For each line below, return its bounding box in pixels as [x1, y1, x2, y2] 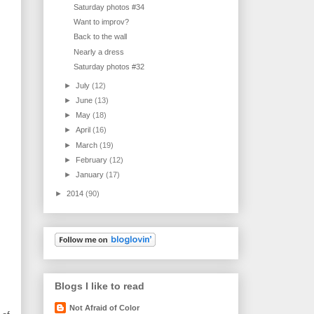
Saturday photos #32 [74, 62, 145, 71]
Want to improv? [74, 18, 130, 27]
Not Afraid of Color [69, 303, 139, 313]
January [76, 170, 107, 179]
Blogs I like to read [55, 280, 144, 292]
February [76, 155, 110, 164]
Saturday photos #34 [74, 2, 145, 11]
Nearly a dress [74, 47, 125, 56]
